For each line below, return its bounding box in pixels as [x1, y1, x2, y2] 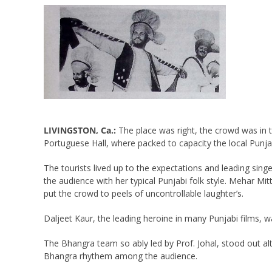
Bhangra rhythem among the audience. [43, 250, 197, 262]
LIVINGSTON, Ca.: [43, 124, 118, 137]
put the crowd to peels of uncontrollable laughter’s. [43, 188, 243, 200]
